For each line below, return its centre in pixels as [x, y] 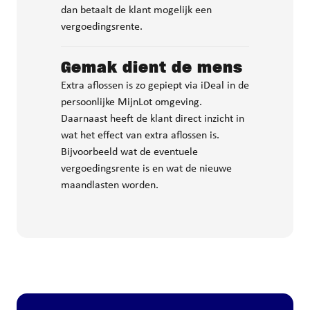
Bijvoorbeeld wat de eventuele [129, 152]
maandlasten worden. [110, 185]
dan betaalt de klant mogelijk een [136, 10]
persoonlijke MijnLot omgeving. [131, 102]
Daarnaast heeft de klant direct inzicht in [153, 119]
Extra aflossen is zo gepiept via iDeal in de [155, 86]
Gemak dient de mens [152, 68]
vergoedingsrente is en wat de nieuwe [146, 169]
